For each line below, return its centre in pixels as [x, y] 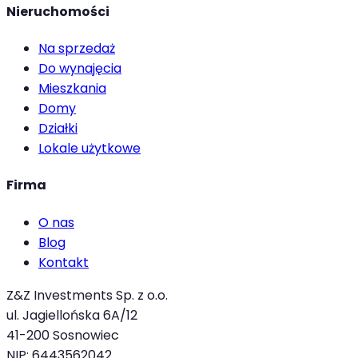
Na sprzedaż [77, 48]
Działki [58, 128]
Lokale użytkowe [89, 148]
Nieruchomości [58, 11]
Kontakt [64, 262]
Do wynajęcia [80, 68]
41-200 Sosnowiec [63, 335]
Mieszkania [72, 88]
